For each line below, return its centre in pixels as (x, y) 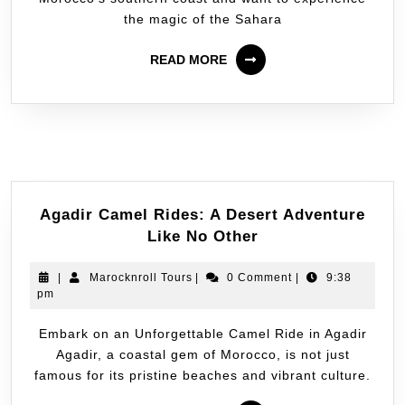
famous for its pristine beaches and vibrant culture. (202, 375)
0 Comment (259, 277)
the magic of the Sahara (202, 19)
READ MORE (188, 60)
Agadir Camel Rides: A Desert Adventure (202, 214)
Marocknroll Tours (141, 277)
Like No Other (202, 236)
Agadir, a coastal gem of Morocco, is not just (202, 354)
